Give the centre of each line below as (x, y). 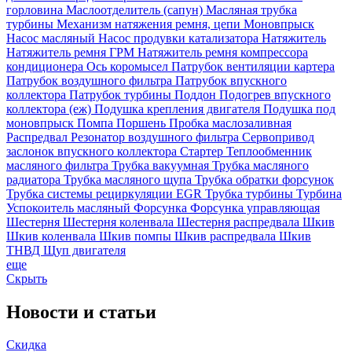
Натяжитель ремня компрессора (223, 52)
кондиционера (46, 66)
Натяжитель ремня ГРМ (72, 52)
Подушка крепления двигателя (179, 108)
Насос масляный (52, 38)
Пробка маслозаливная (230, 123)
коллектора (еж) (50, 108)
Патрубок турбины (122, 94)
